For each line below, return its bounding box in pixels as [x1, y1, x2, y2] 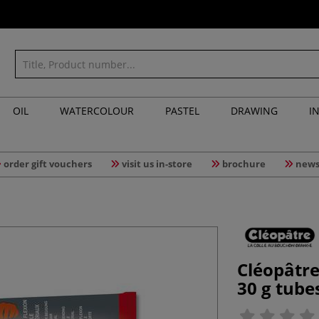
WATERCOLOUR [60, 104, 134, 117]
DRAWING [231, 104, 278, 117]
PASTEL [165, 104, 199, 117]
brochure [221, 157, 266, 170]
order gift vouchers [3, 157, 92, 170]
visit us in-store [121, 157, 192, 170]
